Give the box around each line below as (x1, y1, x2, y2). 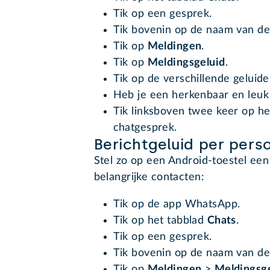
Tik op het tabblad (113, 215, 207, 227)
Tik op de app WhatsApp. (113, 199, 240, 210)
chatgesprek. (113, 122, 177, 134)
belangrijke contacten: (93, 172, 204, 183)
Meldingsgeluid (147, 57, 225, 69)
